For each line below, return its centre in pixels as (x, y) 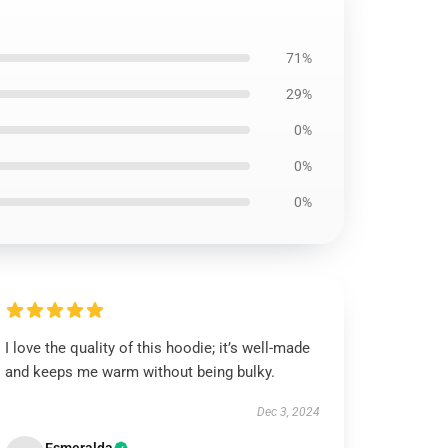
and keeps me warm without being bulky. (140, 372)
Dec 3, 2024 (288, 412)
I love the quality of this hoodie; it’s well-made (158, 348)
